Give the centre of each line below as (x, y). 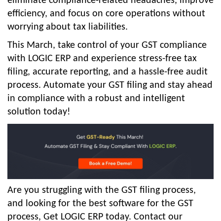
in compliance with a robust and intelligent (96, 99)
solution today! (39, 112)
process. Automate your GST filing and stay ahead (110, 86)
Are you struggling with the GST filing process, (102, 191)
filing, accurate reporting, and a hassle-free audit (108, 72)
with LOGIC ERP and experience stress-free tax (102, 59)
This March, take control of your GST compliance (107, 46)
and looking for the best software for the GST (100, 204)
